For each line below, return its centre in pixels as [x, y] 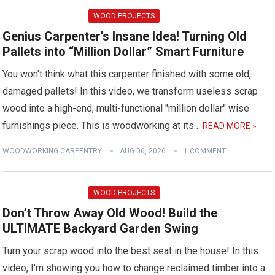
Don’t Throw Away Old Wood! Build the [110, 213]
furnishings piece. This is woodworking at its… [103, 126]
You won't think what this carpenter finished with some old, [127, 74]
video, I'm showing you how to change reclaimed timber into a [134, 268]
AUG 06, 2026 [143, 151]
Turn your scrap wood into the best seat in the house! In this [131, 251]
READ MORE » [230, 126]
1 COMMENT [205, 151]
